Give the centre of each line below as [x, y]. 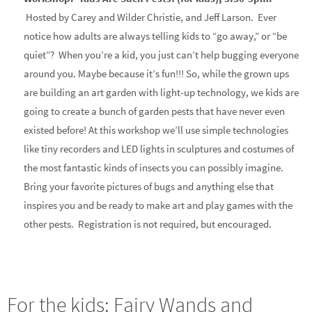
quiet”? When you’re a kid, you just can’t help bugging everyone [162, 54]
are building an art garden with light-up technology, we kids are [162, 92]
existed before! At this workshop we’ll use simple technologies [156, 130]
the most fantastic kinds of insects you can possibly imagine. [154, 167]
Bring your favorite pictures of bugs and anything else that [149, 186]
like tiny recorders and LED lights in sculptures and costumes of [159, 148]
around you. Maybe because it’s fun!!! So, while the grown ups [157, 73]
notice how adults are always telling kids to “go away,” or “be [156, 36]
